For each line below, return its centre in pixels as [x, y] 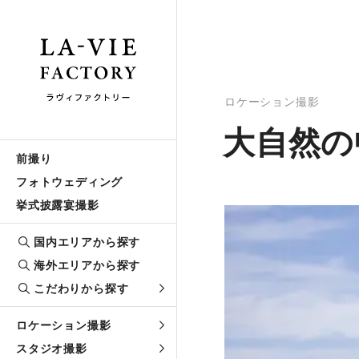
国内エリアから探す [87, 242]
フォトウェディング [70, 182]
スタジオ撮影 [52, 348]
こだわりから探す [81, 288]
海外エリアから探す [87, 265]
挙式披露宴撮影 [58, 205]
